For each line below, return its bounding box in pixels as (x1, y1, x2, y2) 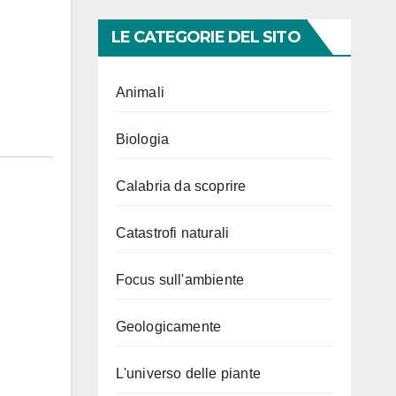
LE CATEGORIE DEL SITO (110, 27, 301, 47)
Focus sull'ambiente (115, 272, 245, 287)
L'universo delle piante (115, 366, 262, 381)
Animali (115, 85, 164, 100)
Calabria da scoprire (115, 179, 247, 194)
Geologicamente (115, 319, 222, 334)
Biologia (115, 132, 170, 147)
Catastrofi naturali (115, 225, 230, 240)
